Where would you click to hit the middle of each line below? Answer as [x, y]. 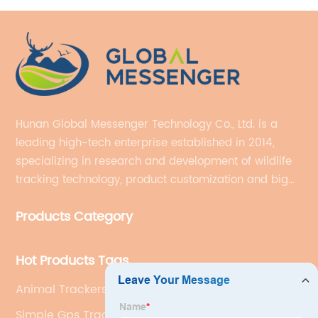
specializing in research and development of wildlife [154, 162]
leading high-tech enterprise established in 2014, [146, 143]
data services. [53, 199]
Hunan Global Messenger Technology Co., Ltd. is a [147, 125]
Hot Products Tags [72, 261]
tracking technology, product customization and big [152, 180]
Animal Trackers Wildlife [84, 290]
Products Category [75, 217]
